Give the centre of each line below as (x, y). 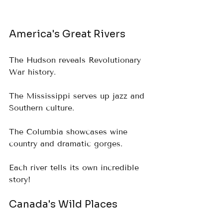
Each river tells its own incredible (75, 168)
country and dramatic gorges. (69, 144)
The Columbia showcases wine (70, 132)
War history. (35, 72)
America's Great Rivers (67, 34)
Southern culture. (45, 108)
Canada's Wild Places (63, 205)
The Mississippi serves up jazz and (78, 96)
